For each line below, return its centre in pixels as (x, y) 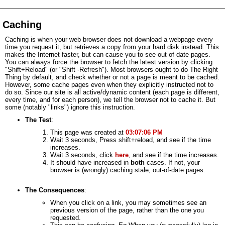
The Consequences (55, 190)
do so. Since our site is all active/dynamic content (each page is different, (112, 92)
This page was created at (88, 132)
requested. (66, 218)
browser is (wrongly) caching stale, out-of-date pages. (128, 170)
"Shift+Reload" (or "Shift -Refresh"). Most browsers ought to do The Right (111, 70)
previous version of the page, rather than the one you (127, 210)
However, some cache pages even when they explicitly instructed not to (109, 85)
